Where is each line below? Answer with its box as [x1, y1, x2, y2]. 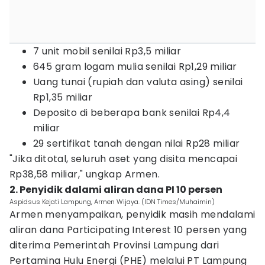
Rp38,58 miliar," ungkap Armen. [9, 167, 160, 181]
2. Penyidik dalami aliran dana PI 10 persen [9, 183, 222, 196]
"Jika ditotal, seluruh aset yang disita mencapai [9, 152, 238, 166]
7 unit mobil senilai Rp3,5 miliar [33, 44, 182, 58]
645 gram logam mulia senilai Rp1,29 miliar [33, 60, 237, 73]
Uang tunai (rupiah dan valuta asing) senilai [33, 75, 243, 89]
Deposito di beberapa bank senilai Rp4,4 [33, 106, 231, 119]
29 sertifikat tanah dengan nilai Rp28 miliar [33, 137, 240, 150]
